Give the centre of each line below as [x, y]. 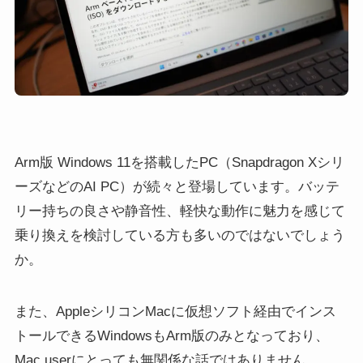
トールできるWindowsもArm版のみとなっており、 [171, 335]
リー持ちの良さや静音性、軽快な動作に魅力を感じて [179, 211]
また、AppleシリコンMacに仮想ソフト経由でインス [175, 311]
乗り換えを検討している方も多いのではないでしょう [179, 235]
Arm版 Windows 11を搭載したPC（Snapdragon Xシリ [179, 162]
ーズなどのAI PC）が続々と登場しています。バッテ [177, 186]
